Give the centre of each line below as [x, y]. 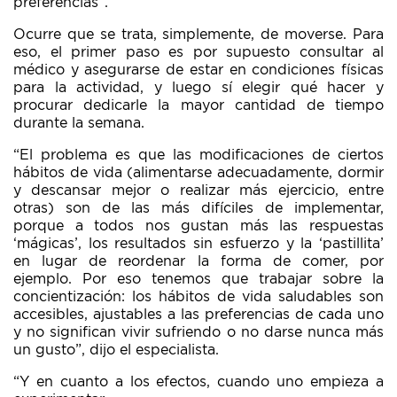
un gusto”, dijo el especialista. [116, 350]
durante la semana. [79, 123]
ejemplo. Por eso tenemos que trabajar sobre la [198, 279]
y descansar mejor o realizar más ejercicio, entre [198, 191]
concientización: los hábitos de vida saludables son [198, 297]
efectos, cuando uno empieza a [267, 382]
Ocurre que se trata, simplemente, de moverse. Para [198, 35]
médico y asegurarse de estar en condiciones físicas [198, 70]
